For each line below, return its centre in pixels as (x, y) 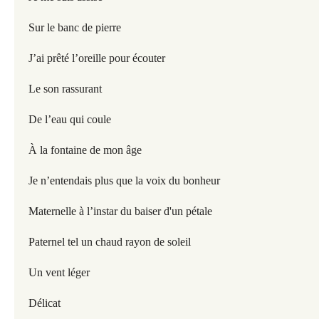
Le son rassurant (65, 89)
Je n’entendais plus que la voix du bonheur (124, 181)
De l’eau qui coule (71, 119)
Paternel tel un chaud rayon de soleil (110, 242)
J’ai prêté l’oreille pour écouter (97, 58)
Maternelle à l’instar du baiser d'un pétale (120, 211)
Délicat (46, 303)
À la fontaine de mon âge (85, 150)
